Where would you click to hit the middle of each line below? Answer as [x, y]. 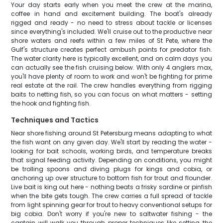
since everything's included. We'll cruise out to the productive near [111, 32]
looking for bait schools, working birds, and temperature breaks [111, 151]
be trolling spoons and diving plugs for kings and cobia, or [111, 169]
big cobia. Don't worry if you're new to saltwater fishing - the [111, 214]
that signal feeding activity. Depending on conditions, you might [111, 160]
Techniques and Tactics [55, 120]
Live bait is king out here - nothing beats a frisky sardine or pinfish [111, 187]
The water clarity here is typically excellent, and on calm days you [111, 58]
